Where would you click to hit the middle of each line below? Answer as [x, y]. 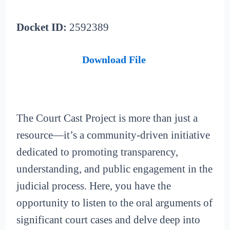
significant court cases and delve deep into [109, 220]
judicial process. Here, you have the [94, 186]
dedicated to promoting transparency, [98, 152]
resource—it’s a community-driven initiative [113, 135]
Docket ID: [42, 27]
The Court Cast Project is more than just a [107, 118]
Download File [114, 59]
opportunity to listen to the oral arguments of [115, 203]
